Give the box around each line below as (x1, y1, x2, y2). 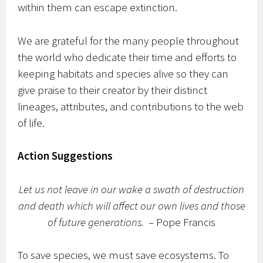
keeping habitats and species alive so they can (18, 66, 229, 80)
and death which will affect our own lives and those (18, 198, 245, 213)
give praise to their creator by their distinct (18, 82, 208, 97)
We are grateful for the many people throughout (18, 33, 240, 48)
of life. (18, 115, 45, 130)
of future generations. (48, 214, 144, 229)
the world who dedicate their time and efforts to (18, 49, 237, 64)
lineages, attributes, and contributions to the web (18, 99, 244, 113)
